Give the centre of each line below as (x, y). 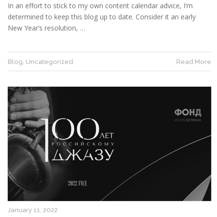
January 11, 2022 (33, 209)
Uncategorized (49, 61)
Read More (194, 61)
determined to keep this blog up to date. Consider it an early (102, 16)
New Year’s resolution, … (46, 28)
